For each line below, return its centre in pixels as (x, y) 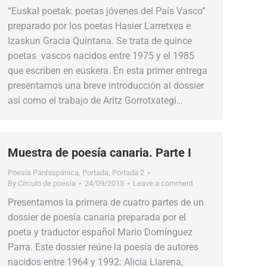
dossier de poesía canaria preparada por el (97, 217)
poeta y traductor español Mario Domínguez (100, 232)
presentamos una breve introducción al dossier (106, 86)
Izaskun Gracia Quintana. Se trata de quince (100, 41)
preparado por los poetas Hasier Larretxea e (99, 26)
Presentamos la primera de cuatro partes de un (106, 202)
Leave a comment (163, 183)
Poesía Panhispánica (43, 173)
